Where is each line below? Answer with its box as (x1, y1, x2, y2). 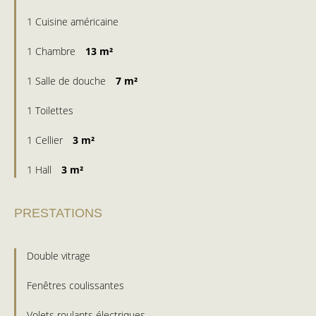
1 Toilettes (27, 104, 73, 118)
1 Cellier (27, 133, 66, 147)
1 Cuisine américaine (27, 15, 119, 29)
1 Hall (27, 163, 54, 177)
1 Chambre (27, 44, 78, 59)
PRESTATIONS (14, 206, 102, 221)
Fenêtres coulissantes (27, 279, 124, 293)
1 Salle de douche (27, 74, 109, 88)
